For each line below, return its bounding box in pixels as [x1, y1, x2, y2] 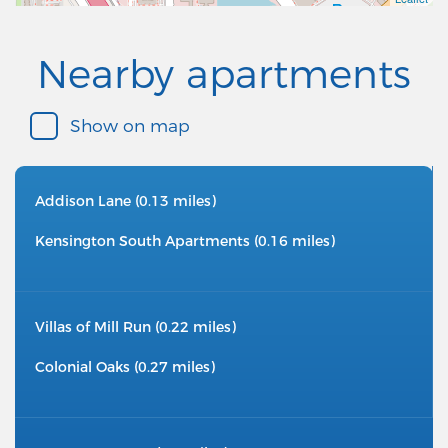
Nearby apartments [37, 50, 411, 99]
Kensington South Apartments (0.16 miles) [35, 232, 335, 251]
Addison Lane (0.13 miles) [35, 192, 216, 211]
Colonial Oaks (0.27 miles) [35, 358, 215, 377]
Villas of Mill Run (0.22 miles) [35, 318, 236, 337]
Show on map [70, 115, 190, 137]
